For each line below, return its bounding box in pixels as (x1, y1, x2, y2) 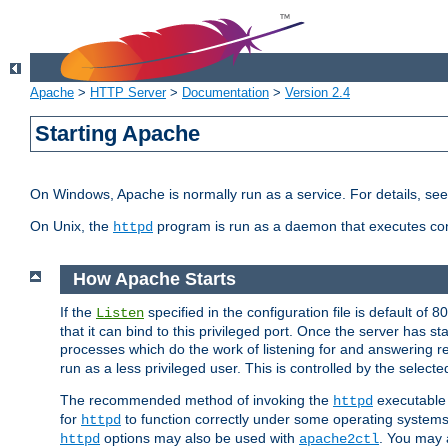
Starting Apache (35, 121, 201, 147)
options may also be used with (100, 429, 299, 446)
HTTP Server (90, 85, 166, 101)
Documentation (182, 85, 269, 101)
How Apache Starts (72, 269, 236, 290)
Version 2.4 (285, 85, 350, 101)
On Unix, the (30, 218, 113, 235)
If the (60, 303, 96, 320)
